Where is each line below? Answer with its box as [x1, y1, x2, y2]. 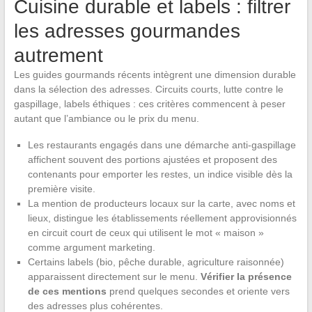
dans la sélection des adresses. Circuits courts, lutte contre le [13, 84, 283, 95]
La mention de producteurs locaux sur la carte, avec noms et [27, 198, 295, 210]
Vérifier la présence [200, 271, 292, 283]
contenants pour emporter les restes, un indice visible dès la [27, 169, 292, 180]
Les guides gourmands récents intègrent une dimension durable [13, 69, 296, 81]
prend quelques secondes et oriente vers [106, 286, 290, 297]
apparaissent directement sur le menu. [27, 271, 201, 283]
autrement [13, 45, 103, 67]
